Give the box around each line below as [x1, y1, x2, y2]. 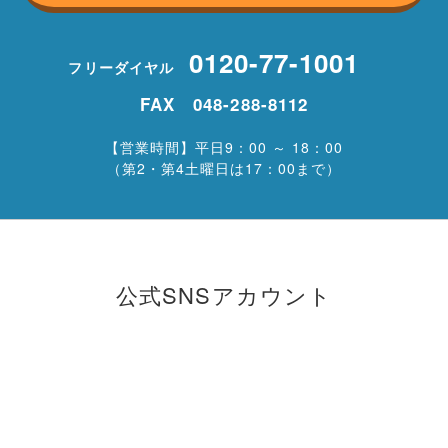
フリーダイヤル [68, 57, 189, 77]
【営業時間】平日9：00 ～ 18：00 [104, 137, 344, 157]
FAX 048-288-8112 [140, 92, 308, 116]
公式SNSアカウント [116, 279, 332, 310]
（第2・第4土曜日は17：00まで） [106, 158, 342, 178]
